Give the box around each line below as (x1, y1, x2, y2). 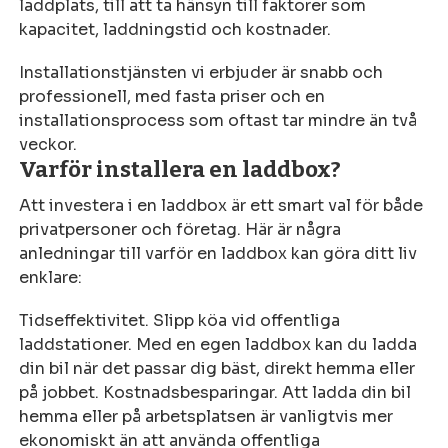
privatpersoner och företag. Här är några (19, 218, 342, 240)
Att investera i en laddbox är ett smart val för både (19, 194, 424, 216)
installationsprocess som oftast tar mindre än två (19, 109, 418, 131)
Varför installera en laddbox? (19, 155, 342, 183)
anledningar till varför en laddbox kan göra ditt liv (19, 242, 418, 264)
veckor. (19, 133, 78, 155)
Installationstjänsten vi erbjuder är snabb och (19, 61, 384, 83)
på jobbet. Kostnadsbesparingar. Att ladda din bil (19, 381, 412, 403)
